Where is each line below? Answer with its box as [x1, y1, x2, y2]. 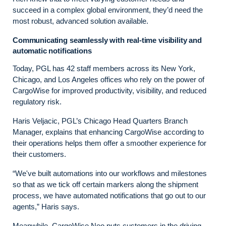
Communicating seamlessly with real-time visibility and [13, 35, 202, 44]
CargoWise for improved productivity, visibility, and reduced [13, 86, 206, 95]
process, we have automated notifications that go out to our [13, 191, 206, 200]
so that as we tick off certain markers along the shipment [13, 180, 198, 189]
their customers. [13, 149, 70, 158]
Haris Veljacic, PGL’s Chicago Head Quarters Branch [13, 116, 188, 125]
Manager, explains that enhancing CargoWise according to [13, 127, 204, 136]
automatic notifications [13, 46, 94, 55]
